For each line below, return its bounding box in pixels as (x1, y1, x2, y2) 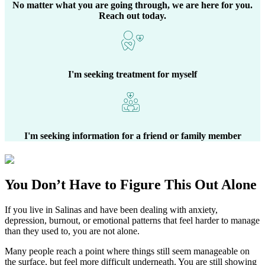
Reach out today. (99, 10, 166, 21)
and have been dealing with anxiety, (82, 204, 218, 215)
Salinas (55, 204, 82, 215)
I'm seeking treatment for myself (68, 69, 197, 79)
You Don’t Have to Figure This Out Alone (5, 176, 257, 192)
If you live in (5, 204, 55, 215)
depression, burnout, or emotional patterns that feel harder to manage (5, 215, 260, 225)
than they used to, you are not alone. (5, 225, 140, 236)
